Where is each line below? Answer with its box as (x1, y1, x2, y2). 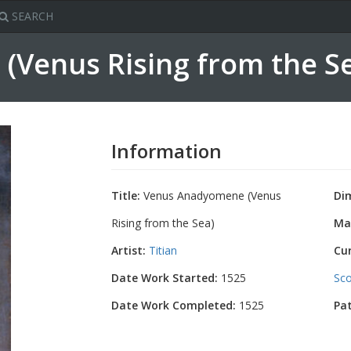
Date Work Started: (110, 270, 218, 285)
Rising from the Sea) (110, 215, 215, 230)
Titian (148, 243, 177, 258)
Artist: (110, 243, 146, 258)
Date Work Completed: (110, 298, 236, 313)
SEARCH (9, 9, 53, 24)
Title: (110, 188, 140, 203)
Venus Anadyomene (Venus (139, 188, 281, 203)
